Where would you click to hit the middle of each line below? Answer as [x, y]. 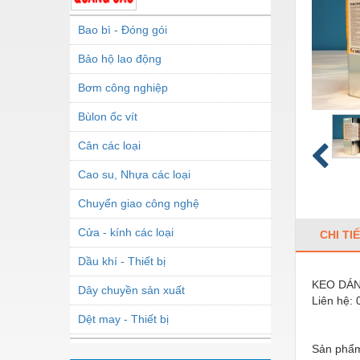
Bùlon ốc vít [108, 116]
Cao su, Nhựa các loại [134, 174]
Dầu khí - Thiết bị [122, 261]
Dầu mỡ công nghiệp [131, 348]
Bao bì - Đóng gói [123, 29]
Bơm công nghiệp [123, 87]
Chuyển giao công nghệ [139, 203]
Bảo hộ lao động [120, 58]
